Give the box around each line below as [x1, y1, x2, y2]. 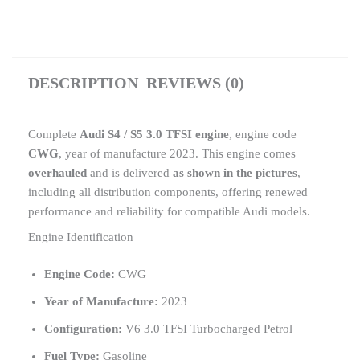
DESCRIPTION [28, 74, 138, 92]
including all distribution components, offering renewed [28, 186, 308, 199]
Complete [28, 128, 80, 141]
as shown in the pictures [173, 166, 297, 180]
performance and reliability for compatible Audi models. [28, 205, 310, 219]
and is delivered [87, 166, 173, 180]
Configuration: [44, 321, 122, 335]
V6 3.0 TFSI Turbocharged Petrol [122, 321, 292, 335]
